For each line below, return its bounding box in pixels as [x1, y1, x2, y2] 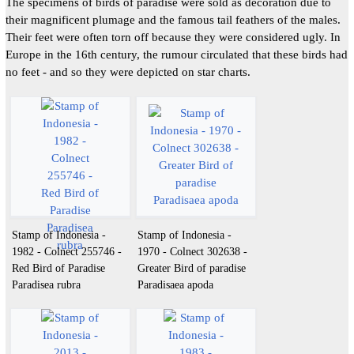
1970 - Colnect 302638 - [137, 244, 247, 258]
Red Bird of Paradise [11, 261, 105, 274]
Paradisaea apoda [137, 277, 213, 291]
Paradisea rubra [11, 277, 81, 291]
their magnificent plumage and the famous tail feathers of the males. [5, 13, 341, 27]
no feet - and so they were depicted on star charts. [5, 65, 250, 79]
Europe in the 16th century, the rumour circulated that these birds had [5, 47, 348, 62]
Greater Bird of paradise [137, 261, 246, 274]
